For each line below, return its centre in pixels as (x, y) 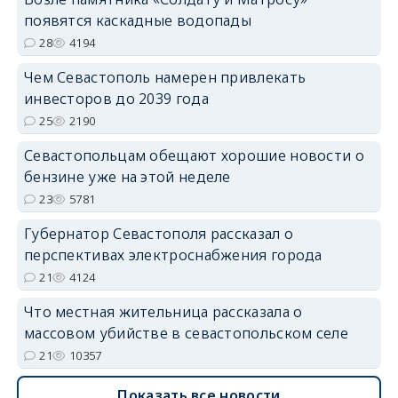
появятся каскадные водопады (138, 20)
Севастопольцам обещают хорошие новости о (194, 155)
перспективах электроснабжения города (173, 255)
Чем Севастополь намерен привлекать (165, 77)
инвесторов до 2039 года (116, 98)
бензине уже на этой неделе (127, 176)
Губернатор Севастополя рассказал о (159, 233)
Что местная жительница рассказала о (163, 311)
